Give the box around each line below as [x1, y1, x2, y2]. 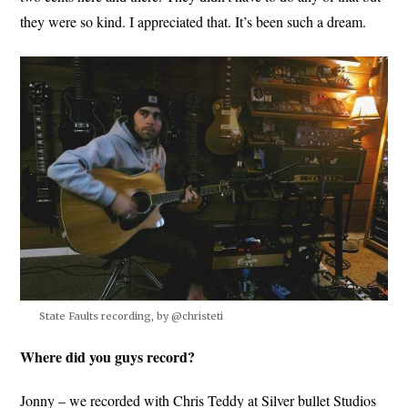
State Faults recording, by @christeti [38, 310, 223, 323]
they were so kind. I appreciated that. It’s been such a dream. [20, 11, 367, 31]
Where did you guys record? [20, 346, 196, 368]
